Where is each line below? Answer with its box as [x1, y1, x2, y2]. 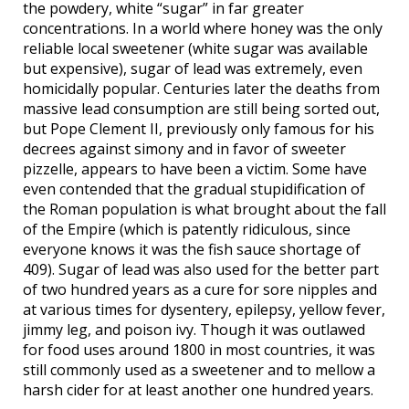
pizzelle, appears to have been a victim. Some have [23, 158, 367, 179]
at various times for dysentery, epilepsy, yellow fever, [23, 299, 385, 320]
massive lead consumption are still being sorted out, [23, 98, 380, 119]
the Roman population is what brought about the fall [23, 198, 386, 219]
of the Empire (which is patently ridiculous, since [23, 218, 351, 239]
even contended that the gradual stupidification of [23, 178, 365, 199]
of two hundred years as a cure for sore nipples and [23, 278, 377, 299]
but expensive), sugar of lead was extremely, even [23, 58, 362, 79]
